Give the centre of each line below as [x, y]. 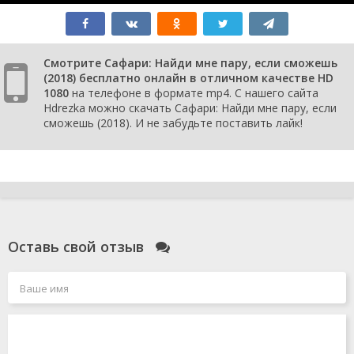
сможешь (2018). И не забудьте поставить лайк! [173, 122]
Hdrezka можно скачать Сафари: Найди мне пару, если [190, 107]
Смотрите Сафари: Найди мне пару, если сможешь [190, 62]
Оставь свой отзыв [78, 246]
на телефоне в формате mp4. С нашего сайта [194, 92]
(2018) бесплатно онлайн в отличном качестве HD [188, 77]
